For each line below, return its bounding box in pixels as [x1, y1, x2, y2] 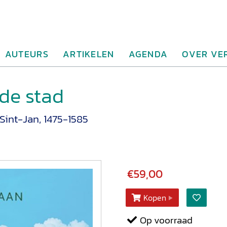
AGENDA [128, 47, 168, 61]
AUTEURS [5, 47, 49, 61]
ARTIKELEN [62, 47, 115, 61]
